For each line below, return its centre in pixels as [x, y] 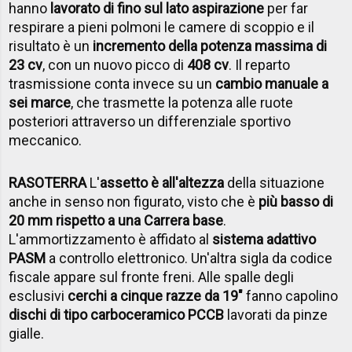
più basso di [296, 202]
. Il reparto [260, 65]
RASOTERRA [48, 183]
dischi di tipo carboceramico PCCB [117, 315]
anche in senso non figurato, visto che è [134, 202]
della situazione [275, 183]
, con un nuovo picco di [115, 65]
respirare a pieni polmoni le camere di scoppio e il [162, 27]
